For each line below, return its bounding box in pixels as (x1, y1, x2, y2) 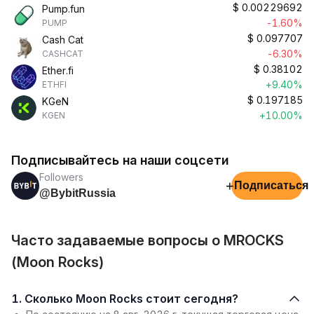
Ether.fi (42, 64, 74, 76)
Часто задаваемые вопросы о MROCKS (11, 232, 284, 249)
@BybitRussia (39, 187, 116, 199)
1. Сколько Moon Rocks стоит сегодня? (25, 292, 238, 306)
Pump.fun (42, 3, 85, 15)
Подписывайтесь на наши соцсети (11, 153, 228, 168)
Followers (39, 171, 83, 183)
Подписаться (234, 179, 308, 191)
